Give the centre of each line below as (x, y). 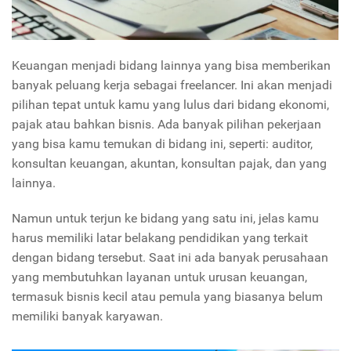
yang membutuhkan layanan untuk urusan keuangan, (159, 277)
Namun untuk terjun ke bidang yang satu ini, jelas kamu (165, 218)
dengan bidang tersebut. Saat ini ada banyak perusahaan (170, 257)
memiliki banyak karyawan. (87, 316)
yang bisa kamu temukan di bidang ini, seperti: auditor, (162, 143)
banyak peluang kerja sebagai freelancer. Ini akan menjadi (172, 85)
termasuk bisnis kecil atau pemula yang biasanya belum (167, 296)
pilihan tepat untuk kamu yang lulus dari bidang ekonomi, (170, 104)
